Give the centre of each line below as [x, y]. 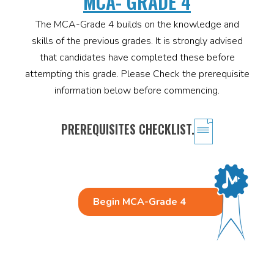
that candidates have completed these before [137, 58]
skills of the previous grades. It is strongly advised [137, 41]
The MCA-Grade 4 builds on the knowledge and [137, 25]
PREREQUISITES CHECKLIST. [128, 129]
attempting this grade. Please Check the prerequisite [137, 74]
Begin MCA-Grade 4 [139, 202]
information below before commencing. [137, 91]
